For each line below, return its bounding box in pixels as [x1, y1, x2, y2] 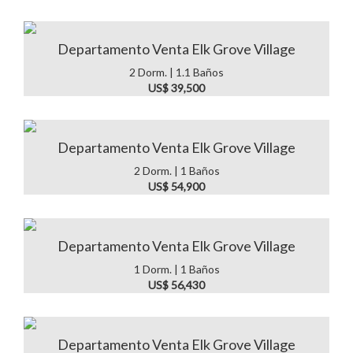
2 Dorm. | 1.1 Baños [129, 65, 224, 79]
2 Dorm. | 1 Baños [133, 164, 220, 177]
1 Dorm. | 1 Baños [133, 262, 220, 276]
